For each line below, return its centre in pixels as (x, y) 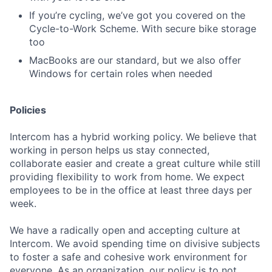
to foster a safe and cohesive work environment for (128, 257)
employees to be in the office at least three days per (131, 190)
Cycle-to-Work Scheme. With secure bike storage (143, 29)
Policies (28, 110)
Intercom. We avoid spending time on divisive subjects (135, 243)
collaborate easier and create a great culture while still (135, 163)
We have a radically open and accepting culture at (125, 230)
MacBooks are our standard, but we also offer (135, 60)
